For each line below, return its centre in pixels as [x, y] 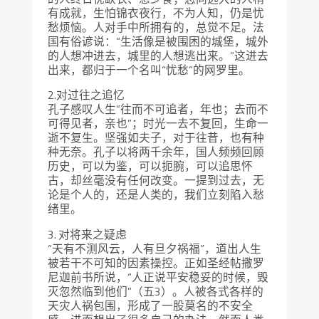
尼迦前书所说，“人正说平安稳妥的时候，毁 [158, 277]
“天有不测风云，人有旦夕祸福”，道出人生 [155, 249]
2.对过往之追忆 [87, 95]
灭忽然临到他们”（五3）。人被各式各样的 [156, 292]
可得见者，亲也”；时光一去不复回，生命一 [158, 124]
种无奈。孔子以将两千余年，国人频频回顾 [156, 152]
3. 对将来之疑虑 [88, 235]
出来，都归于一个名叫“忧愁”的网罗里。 [149, 69]
